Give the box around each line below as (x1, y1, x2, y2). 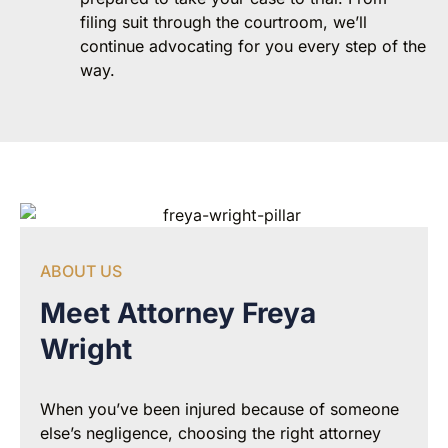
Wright (40, 332, 132, 367)
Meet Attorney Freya (40, 296, 316, 331)
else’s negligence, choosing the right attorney (40, 423, 381, 444)
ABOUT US (40, 261, 122, 282)
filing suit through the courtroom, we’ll (80, 11, 367, 32)
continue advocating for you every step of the (80, 35, 426, 56)
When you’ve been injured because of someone (40, 399, 399, 420)
